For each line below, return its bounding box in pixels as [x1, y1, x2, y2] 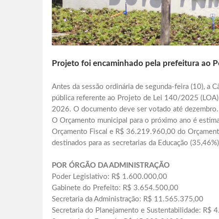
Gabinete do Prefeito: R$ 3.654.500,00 [52, 184, 178, 192]
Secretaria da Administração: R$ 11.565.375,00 [52, 196, 203, 203]
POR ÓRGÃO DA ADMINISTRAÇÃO [52, 162, 170, 170]
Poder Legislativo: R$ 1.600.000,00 [52, 173, 167, 181]
